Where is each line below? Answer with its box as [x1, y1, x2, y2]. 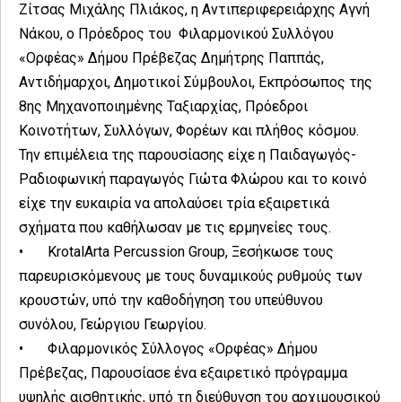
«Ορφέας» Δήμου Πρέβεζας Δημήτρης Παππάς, [19, 48, 324, 66]
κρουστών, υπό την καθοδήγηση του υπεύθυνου [19, 291, 323, 309]
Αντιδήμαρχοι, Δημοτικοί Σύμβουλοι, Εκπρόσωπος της [19, 73, 372, 91]
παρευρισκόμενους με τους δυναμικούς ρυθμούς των [19, 267, 363, 284]
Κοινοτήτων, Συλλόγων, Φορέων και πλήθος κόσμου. [19, 121, 363, 139]
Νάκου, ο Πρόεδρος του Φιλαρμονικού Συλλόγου [19, 24, 334, 42]
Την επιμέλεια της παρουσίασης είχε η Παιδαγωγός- [19, 145, 356, 163]
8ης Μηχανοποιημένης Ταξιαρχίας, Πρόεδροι [19, 97, 308, 115]
